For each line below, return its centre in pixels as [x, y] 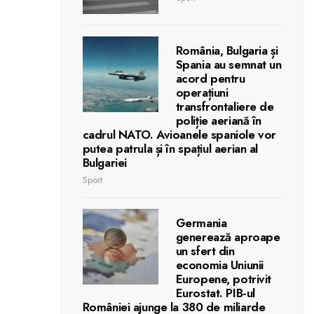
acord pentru [210, 78]
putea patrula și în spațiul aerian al [170, 148]
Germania [201, 223]
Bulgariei [104, 162]
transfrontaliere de [225, 106]
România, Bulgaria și [227, 50]
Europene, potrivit [224, 279]
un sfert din [205, 251]
